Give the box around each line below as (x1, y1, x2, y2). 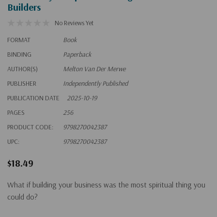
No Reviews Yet (55, 18, 93, 27)
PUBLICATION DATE (7, 93, 60, 102)
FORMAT (7, 35, 31, 44)
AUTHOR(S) (7, 64, 38, 73)
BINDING (7, 49, 31, 59)
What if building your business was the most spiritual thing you (7, 179, 205, 189)
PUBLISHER (7, 78, 36, 88)
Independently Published (63, 78, 128, 88)
